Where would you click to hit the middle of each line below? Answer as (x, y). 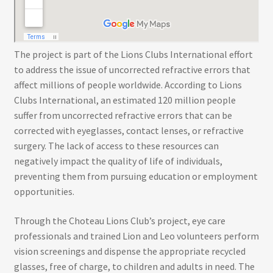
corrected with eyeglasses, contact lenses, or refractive (129, 131)
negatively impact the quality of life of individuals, (118, 161)
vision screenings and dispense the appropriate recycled (129, 251)
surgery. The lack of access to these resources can (116, 146)
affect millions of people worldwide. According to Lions (128, 85)
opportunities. (44, 192)
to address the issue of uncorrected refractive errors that (132, 70)
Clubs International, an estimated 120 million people (125, 100)
